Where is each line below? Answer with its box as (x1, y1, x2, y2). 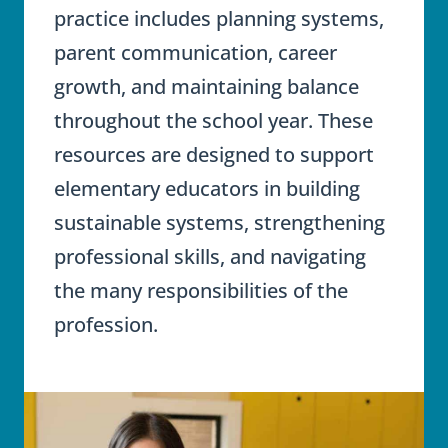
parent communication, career (54, 39, 337, 66)
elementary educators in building (54, 175, 360, 202)
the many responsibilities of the (54, 277, 348, 304)
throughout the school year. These (54, 107, 373, 134)
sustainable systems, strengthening (54, 209, 385, 236)
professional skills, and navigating (54, 243, 366, 270)
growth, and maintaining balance (54, 73, 359, 100)
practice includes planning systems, (54, 5, 384, 32)
